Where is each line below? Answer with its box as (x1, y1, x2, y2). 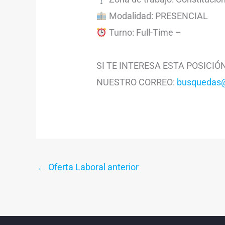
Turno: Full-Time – (106, 27, 181, 38)
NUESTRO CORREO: (96, 77, 177, 88)
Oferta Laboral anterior (46, 162, 139, 173)
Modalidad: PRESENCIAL (106, 11, 208, 22)
